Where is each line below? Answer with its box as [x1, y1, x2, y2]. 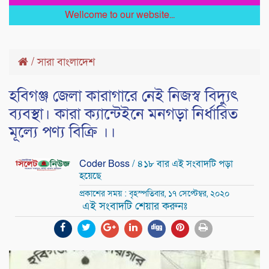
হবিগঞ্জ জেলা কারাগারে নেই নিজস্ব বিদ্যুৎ [9, 86, 238, 107]
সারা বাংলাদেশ [37, 55, 95, 70]
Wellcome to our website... [35, 8, 145, 22]
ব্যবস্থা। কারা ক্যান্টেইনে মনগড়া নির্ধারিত [9, 104, 238, 125]
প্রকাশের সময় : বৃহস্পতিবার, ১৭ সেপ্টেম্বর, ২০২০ [79, 188, 229, 200]
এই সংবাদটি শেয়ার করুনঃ [82, 199, 187, 214]
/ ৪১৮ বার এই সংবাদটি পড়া [132, 157, 233, 171]
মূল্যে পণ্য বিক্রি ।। [9, 122, 116, 143]
